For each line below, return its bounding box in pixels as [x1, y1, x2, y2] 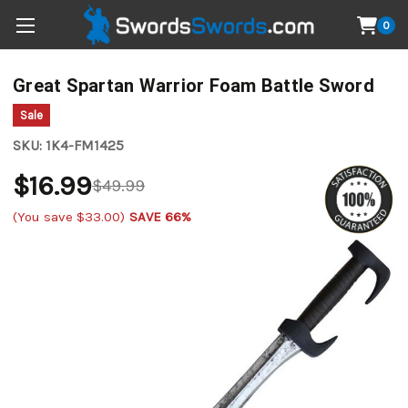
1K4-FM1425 [46, 138, 124, 154]
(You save [13, 209, 76, 225]
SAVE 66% [129, 209, 191, 225]
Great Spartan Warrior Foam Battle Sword [13, 75, 374, 97]
